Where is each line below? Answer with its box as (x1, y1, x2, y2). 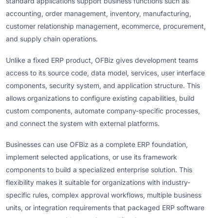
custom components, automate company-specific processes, (6, 106, 200, 115)
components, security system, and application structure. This (6, 81, 200, 90)
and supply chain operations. (6, 35, 98, 43)
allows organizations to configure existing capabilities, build (6, 93, 195, 102)
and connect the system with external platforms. (6, 119, 160, 127)
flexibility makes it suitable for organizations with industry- (6, 178, 190, 187)
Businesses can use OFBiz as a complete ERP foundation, (6, 140, 188, 149)
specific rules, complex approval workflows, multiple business (6, 191, 201, 200)
